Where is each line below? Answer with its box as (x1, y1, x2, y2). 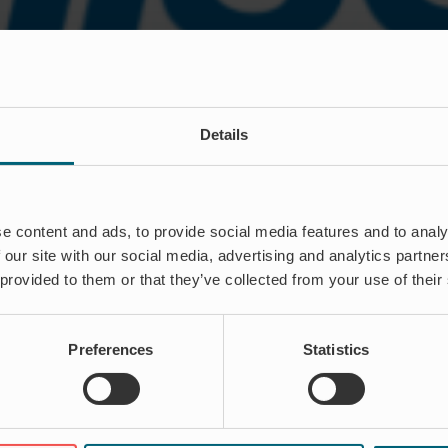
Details (199, 125, 249, 143)
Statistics (303, 340, 369, 358)
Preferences (68, 340, 154, 358)
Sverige (41, 210, 89, 227)
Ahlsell (41, 192, 82, 209)
